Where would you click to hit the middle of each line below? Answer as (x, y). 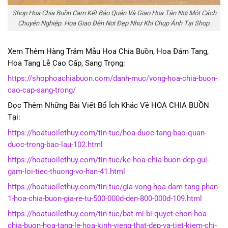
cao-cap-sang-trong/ (42, 91)
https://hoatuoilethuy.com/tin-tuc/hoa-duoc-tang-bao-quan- (107, 133)
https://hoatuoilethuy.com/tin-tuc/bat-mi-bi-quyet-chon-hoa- (108, 214)
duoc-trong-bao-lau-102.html (55, 145)
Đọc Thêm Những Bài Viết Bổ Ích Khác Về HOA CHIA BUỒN (108, 106)
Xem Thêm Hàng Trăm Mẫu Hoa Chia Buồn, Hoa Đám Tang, (108, 51)
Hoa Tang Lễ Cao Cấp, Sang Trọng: (66, 63)
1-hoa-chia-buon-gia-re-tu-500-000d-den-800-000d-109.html (105, 199)
